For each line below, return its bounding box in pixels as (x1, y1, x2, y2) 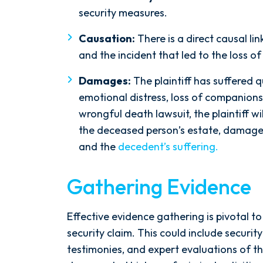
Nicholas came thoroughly (102, 33, 226, 46)
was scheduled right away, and (90, 16, 238, 30)
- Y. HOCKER (116, 73, 211, 87)
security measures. (79, 6, 167, 19)
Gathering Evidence (67, 173, 251, 200)
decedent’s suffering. (118, 140, 218, 153)
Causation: (79, 32, 135, 45)
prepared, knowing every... (100, 49, 227, 63)
